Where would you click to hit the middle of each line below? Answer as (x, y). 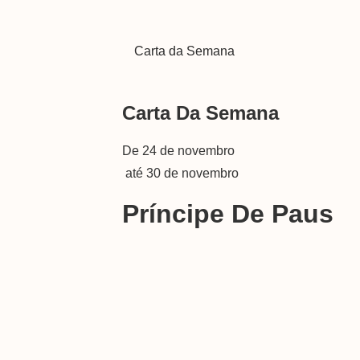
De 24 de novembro (178, 151)
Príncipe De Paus (228, 214)
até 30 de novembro (180, 173)
